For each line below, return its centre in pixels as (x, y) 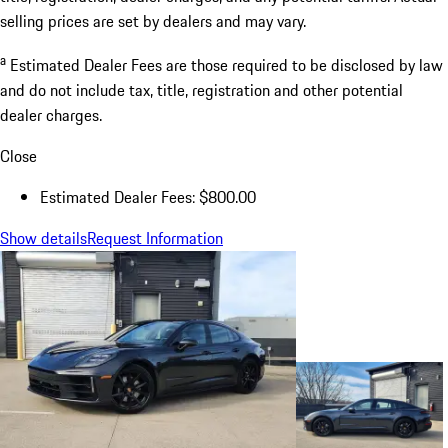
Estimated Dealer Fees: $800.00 (148, 197)
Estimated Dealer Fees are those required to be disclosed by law (226, 65)
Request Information (155, 238)
